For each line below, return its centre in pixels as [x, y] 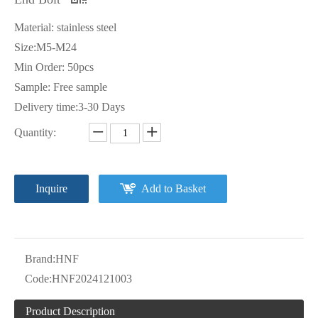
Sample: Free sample [61, 87]
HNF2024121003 [92, 279]
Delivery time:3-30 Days [70, 107]
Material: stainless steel [65, 27]
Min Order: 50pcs [58, 67]
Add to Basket [174, 188]
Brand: [40, 259]
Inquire [51, 188]
